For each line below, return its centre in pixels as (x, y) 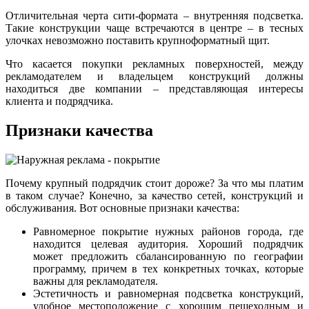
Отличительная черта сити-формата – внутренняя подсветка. (154, 15)
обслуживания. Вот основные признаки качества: (122, 208)
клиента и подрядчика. (59, 101)
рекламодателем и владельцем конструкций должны (154, 76)
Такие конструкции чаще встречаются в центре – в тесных (154, 28)
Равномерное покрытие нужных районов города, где (168, 231)
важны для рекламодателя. (96, 281)
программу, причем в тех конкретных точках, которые (168, 268)
